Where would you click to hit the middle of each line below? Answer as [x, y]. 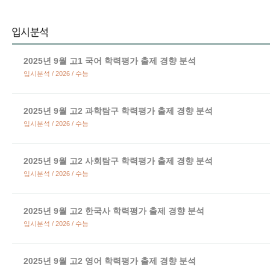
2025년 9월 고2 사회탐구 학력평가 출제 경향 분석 [118, 161]
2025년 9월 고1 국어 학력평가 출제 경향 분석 [110, 61]
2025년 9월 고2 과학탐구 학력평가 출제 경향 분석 [118, 111]
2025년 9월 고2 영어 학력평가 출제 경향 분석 [110, 261]
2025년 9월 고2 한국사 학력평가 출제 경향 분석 [114, 211]
